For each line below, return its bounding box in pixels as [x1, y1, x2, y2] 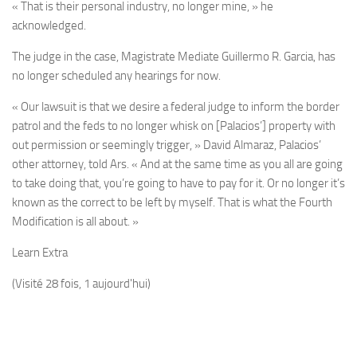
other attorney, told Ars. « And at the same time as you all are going [12, 157, 343, 172]
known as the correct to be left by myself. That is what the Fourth [12, 195, 332, 210]
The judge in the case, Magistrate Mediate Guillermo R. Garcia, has [12, 49, 335, 65]
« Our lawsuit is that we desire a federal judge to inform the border [12, 100, 339, 115]
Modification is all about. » [12, 214, 139, 229]
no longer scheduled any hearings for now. [12, 69, 221, 84]
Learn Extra [12, 245, 68, 261]
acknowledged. [12, 18, 86, 33]
